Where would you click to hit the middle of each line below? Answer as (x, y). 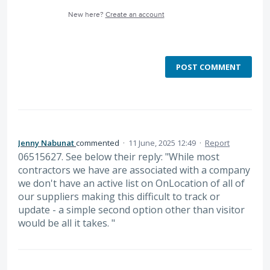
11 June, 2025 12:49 (162, 143)
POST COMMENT (209, 67)
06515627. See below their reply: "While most (119, 156)
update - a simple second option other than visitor (131, 209)
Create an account (135, 14)
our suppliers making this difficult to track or (119, 196)
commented (99, 143)
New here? (86, 14)
